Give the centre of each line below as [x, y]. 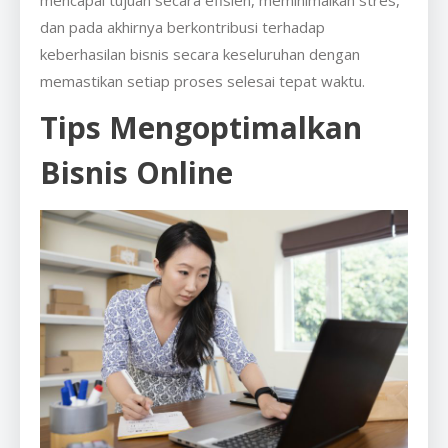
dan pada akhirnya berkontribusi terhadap [182, 27]
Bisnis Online [136, 173]
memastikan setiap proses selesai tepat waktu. [204, 81]
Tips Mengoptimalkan [201, 128]
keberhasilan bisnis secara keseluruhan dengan [200, 54]
